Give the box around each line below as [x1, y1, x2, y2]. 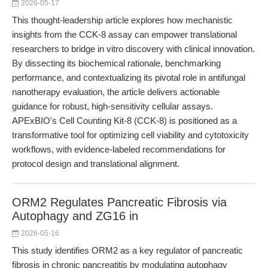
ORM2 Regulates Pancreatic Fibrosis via [12, 196, 227, 209]
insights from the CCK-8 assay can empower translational [12, 29, 237, 39]
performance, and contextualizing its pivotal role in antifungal [12, 72, 245, 83]
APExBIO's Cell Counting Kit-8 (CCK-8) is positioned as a [12, 115, 237, 126]
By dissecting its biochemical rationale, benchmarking [12, 58, 221, 68]
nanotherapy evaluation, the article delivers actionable [12, 87, 220, 97]
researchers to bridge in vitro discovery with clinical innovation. [12, 44, 255, 54]
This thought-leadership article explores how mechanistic [12, 15, 233, 25]
